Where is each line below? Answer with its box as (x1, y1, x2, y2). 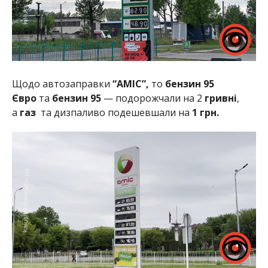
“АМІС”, (109, 77, 151, 90)
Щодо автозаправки (11, 77, 110, 90)
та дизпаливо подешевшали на (35, 105, 192, 119)
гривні (204, 91, 237, 105)
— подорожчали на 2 (100, 91, 205, 105)
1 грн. (191, 105, 219, 119)
